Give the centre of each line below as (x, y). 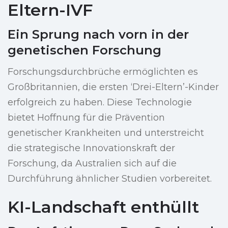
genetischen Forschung (84, 50)
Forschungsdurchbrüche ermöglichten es (103, 72)
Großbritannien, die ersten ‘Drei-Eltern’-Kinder (113, 87)
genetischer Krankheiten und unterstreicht (106, 133)
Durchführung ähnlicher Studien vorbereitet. (110, 179)
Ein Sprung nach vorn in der (98, 35)
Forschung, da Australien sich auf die (92, 164)
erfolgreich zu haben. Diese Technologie (100, 103)
